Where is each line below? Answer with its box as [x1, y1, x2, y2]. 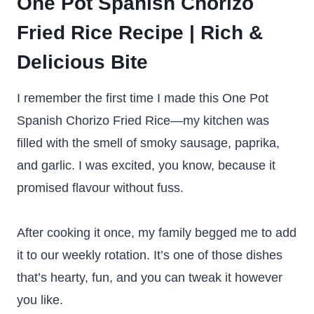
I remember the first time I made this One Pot [17, 91, 268, 105]
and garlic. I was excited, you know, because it [17, 158, 275, 172]
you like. [17, 293, 63, 307]
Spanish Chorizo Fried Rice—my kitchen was [17, 114, 269, 128]
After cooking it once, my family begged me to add [17, 226, 296, 240]
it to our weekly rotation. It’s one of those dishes [17, 248, 282, 262]
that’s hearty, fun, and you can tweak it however [17, 271, 282, 285]
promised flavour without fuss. [17, 181, 184, 195]
